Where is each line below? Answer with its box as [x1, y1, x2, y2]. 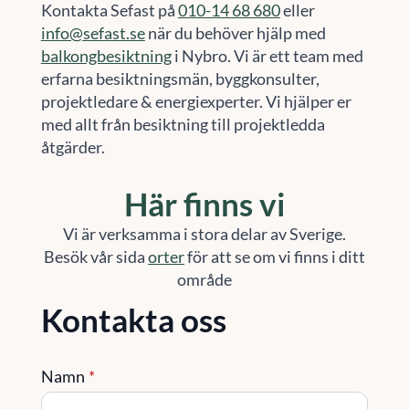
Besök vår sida [43, 246, 148, 267]
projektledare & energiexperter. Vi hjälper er [40, 91, 351, 111]
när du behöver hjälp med [144, 23, 326, 43]
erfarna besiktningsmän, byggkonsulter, [40, 68, 320, 89]
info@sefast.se [40, 23, 145, 43]
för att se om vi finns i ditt [184, 246, 365, 267]
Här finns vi [123, 184, 285, 223]
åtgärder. [40, 137, 105, 157]
